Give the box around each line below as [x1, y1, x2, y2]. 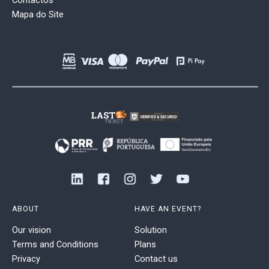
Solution [134, 224, 167, 235]
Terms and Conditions [12, 238, 98, 250]
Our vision [12, 224, 51, 235]
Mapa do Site [12, 9, 64, 20]
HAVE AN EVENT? [134, 204, 201, 213]
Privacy [12, 253, 40, 264]
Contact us [134, 253, 178, 264]
